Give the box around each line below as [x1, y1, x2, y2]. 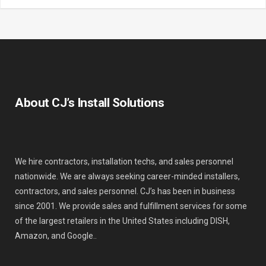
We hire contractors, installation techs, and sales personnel [15, 157, 233, 167]
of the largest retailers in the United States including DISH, [15, 216, 230, 226]
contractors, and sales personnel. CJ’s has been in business [15, 186, 235, 197]
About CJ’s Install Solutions [15, 96, 164, 110]
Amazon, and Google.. [15, 231, 97, 241]
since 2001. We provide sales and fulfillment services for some [15, 201, 247, 211]
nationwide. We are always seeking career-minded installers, [15, 172, 240, 182]
